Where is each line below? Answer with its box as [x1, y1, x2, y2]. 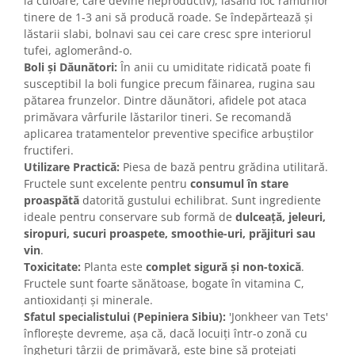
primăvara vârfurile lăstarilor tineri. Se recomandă [24, 109, 292, 125]
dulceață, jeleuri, [235, 209, 326, 225]
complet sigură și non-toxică [146, 259, 301, 275]
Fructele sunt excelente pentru [24, 176, 190, 192]
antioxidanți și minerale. [24, 292, 153, 308]
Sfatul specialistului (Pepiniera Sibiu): [24, 309, 226, 325]
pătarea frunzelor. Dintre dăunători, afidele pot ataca [24, 93, 307, 109]
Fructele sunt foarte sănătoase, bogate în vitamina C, [24, 276, 304, 292]
